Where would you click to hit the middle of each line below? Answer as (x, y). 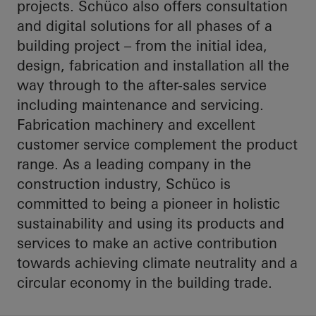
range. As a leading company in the (134, 164)
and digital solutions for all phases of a (145, 26)
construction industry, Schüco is (124, 184)
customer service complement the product (157, 145)
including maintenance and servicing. (140, 105)
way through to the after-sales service (142, 85)
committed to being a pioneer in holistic (148, 204)
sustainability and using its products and (151, 224)
